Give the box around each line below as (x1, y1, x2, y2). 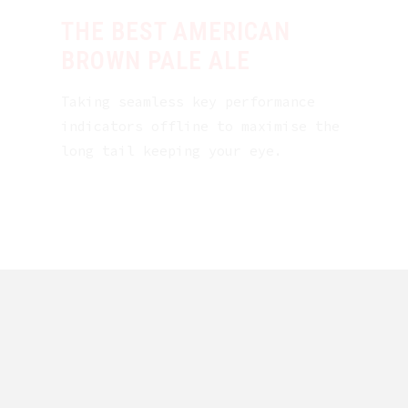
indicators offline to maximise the (61, 117, 341, 136)
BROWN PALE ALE (61, 46, 251, 76)
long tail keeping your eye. (61, 142, 283, 160)
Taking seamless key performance (61, 93, 316, 111)
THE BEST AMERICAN (61, 17, 291, 47)
